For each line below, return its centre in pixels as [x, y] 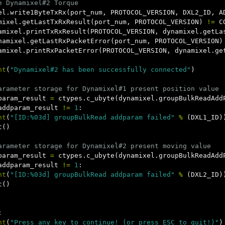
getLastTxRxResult [56, 22]
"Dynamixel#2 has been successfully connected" [100, 70]
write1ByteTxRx [38, 12]
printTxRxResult [56, 31]
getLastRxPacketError [70, 41]
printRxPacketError [62, 50]
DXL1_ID [205, 117]
